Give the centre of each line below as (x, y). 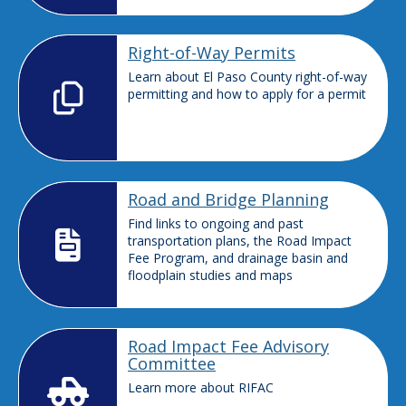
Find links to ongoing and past (216, 224)
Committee (172, 363)
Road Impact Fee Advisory (228, 346)
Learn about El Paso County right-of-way (247, 77)
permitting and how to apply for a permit (247, 94)
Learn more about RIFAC (201, 387)
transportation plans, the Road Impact (240, 241)
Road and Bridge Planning (228, 200)
